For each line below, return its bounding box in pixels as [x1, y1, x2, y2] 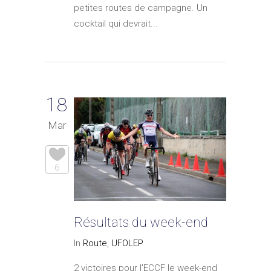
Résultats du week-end [74, 215, 208, 230]
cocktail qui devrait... [74, 18, 158, 30]
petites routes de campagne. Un [74, 2, 207, 14]
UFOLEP [111, 238, 143, 249]
